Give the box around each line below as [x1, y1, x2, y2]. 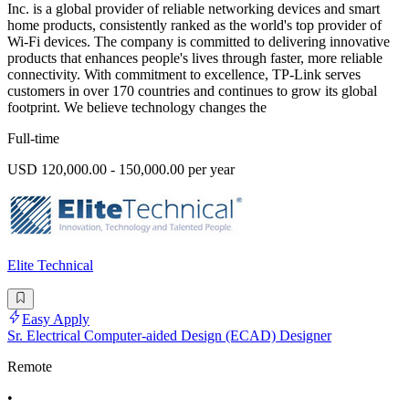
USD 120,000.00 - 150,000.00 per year [7, 162, 235, 178]
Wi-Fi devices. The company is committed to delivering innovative [7, 34, 390, 50]
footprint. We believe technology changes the [7, 100, 267, 116]
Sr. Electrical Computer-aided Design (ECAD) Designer [7, 327, 331, 343]
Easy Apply [22, 310, 89, 327]
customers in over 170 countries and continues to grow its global [7, 83, 377, 100]
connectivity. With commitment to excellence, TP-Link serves [7, 67, 361, 83]
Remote [7, 358, 52, 374]
